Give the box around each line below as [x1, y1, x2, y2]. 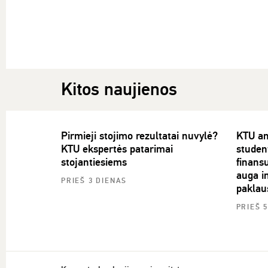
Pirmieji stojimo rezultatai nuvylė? [61, 129, 218, 142]
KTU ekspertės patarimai [61, 142, 173, 156]
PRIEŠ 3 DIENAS [61, 176, 127, 185]
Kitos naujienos [61, 78, 177, 100]
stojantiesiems [61, 155, 127, 169]
